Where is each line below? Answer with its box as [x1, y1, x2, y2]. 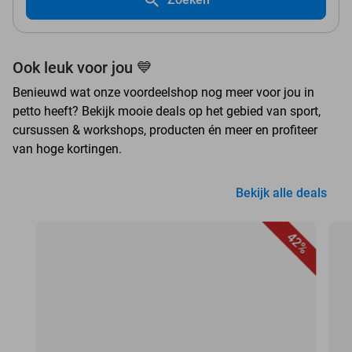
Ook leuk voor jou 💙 [13, 58, 152, 78]
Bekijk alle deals [236, 185, 327, 201]
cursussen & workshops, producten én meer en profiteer [13, 123, 317, 138]
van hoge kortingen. [13, 141, 122, 157]
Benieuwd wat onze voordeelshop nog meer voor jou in [13, 85, 314, 101]
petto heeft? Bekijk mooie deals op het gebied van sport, [13, 104, 321, 119]
